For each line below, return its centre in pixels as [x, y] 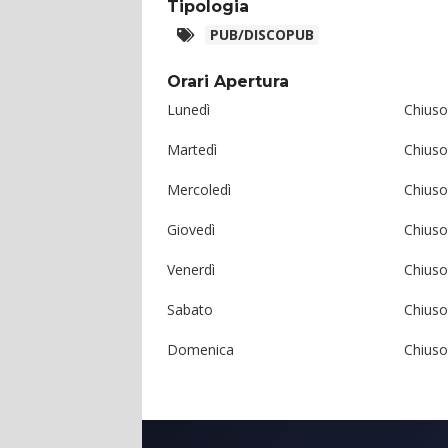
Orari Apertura [228, 81]
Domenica [200, 349]
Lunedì [188, 109]
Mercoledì [199, 189]
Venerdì [191, 269]
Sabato [190, 309]
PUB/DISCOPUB [262, 34]
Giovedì [191, 229]
